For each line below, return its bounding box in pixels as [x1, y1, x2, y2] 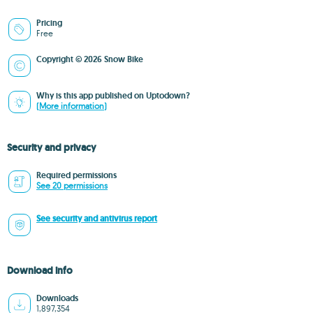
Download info [7, 264, 73, 277]
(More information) [36, 101, 107, 111]
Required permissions [36, 170, 117, 181]
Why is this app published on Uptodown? [36, 90, 190, 101]
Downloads [36, 293, 78, 304]
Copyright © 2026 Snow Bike [36, 54, 143, 65]
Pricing [36, 17, 62, 29]
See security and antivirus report [36, 213, 157, 224]
